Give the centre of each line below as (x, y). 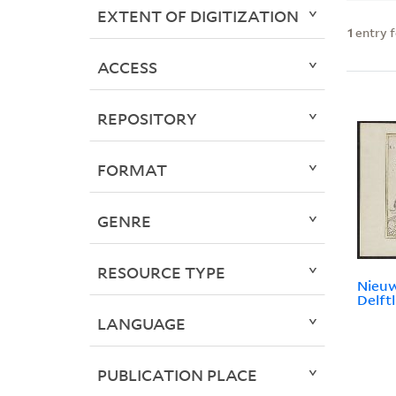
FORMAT (132, 170)
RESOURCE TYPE (161, 273)
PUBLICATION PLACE (177, 375)
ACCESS (127, 68)
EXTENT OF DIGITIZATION (198, 16)
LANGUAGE (141, 324)
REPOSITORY (147, 119)
